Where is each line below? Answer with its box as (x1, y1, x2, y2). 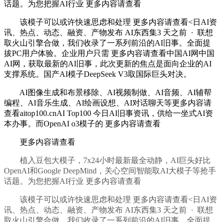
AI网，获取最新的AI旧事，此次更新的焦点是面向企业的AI (4, 59, 212, 68)
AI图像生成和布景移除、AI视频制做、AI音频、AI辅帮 (4, 88, 212, 97)
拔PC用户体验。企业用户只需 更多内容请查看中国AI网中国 (4, 49, 215, 58)
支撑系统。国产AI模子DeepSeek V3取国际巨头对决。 (4, 70, 191, 79)
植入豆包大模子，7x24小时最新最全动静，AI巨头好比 (4, 156, 211, 165)
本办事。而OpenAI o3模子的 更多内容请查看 (4, 119, 161, 128)
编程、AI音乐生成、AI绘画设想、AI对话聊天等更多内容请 (4, 99, 212, 108)
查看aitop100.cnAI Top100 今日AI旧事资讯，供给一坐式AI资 (4, 109, 213, 118)
